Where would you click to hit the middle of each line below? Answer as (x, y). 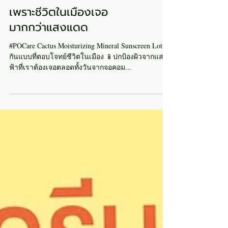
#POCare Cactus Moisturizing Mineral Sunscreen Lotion (90, 66)
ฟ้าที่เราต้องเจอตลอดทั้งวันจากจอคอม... (70, 88)
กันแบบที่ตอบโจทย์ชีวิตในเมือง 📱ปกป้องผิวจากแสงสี (90, 77)
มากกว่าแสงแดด (49, 48)
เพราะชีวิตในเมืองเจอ (59, 33)
